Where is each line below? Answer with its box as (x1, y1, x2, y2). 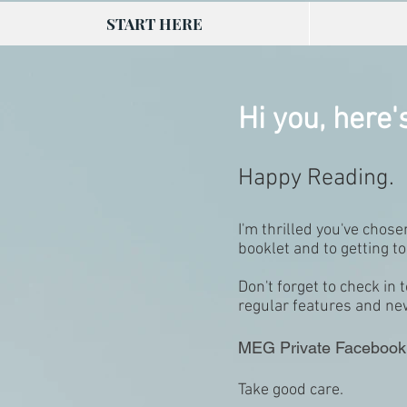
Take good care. (238, 380, 343, 400)
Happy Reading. (238, 164, 394, 193)
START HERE (106, 13, 203, 34)
